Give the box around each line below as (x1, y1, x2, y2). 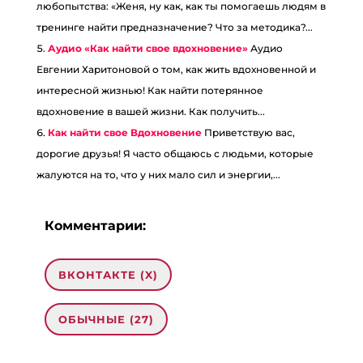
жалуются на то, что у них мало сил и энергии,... (36, 169, 280, 181)
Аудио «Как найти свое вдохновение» (47, 42, 248, 55)
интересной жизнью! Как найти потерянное (36, 84, 263, 97)
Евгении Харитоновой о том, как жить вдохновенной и (36, 63, 316, 76)
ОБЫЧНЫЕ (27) (58, 313, 154, 327)
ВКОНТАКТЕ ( (58, 268, 145, 282)
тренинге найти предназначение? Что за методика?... (36, 21, 313, 34)
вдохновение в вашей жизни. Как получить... (36, 105, 265, 118)
